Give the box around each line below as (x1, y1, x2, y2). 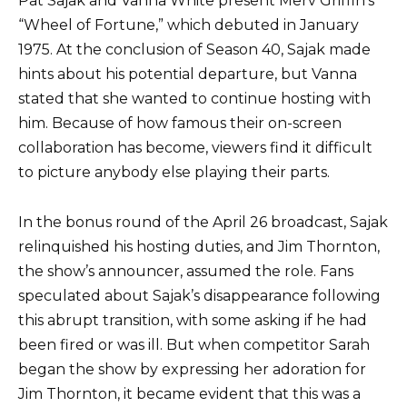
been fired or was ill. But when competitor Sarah (18, 335, 370, 353)
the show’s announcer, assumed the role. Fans (18, 262, 353, 280)
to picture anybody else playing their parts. (18, 164, 330, 182)
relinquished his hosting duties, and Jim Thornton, (18, 237, 380, 255)
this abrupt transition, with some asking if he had (18, 311, 367, 329)
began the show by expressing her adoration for (18, 360, 366, 378)
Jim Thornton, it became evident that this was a (18, 384, 361, 402)
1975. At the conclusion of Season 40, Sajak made (18, 41, 371, 59)
